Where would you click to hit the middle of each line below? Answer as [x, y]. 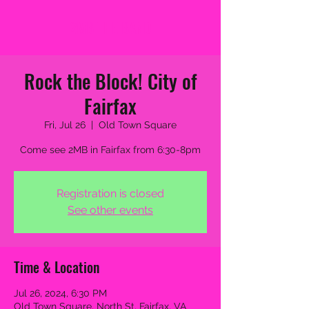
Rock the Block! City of [110, 81]
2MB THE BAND [110, 28]
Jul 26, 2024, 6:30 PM [60, 293]
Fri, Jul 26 [65, 125]
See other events [110, 210]
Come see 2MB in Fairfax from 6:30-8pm [110, 150]
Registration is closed [110, 193]
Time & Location [57, 267]
